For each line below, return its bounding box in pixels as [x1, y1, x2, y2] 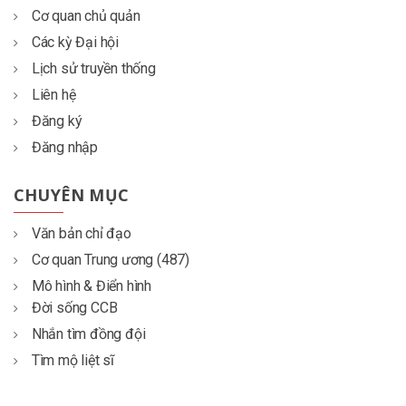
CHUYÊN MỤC [14, 183, 129, 206]
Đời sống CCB [31, 298, 118, 316]
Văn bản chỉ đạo [31, 224, 131, 242]
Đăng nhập [31, 138, 99, 156]
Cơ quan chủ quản [31, 6, 140, 24]
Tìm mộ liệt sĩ [31, 351, 115, 369]
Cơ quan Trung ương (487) [31, 250, 190, 268]
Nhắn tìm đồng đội [31, 324, 146, 343]
